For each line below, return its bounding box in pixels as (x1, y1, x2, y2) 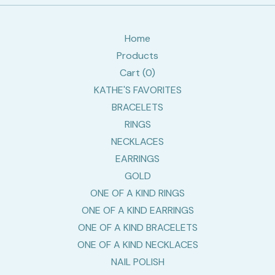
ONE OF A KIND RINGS (90, 187, 185, 199)
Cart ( (120, 66, 145, 79)
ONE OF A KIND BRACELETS (77, 221, 198, 234)
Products (117, 49, 158, 62)
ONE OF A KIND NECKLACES (77, 238, 198, 251)
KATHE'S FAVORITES (93, 83, 182, 96)
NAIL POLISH (110, 255, 165, 268)
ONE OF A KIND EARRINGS (81, 204, 194, 217)
